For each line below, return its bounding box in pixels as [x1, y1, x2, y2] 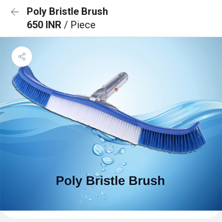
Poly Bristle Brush [27, 5, 108, 17]
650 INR [27, 19, 64, 31]
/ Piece [64, 19, 96, 31]
